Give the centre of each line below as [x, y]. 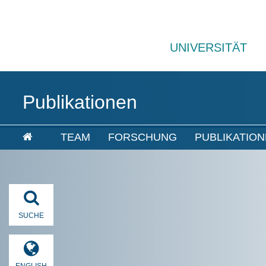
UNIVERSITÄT [208, 47]
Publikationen [80, 102]
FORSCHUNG [142, 137]
